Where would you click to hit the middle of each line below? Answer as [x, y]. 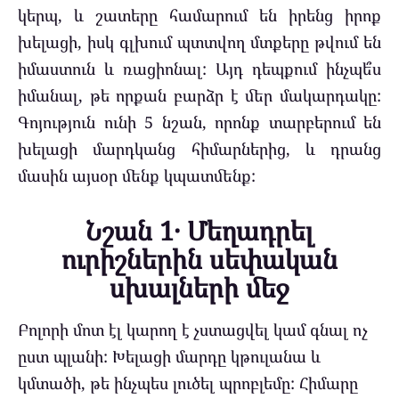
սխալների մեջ [199, 287]
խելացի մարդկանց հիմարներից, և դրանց [199, 149]
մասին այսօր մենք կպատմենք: [137, 176]
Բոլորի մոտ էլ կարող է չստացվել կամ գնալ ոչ [193, 329]
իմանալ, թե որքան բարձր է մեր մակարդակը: [199, 96]
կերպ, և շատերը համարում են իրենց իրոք [199, 16]
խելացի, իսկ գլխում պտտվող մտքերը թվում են [199, 42]
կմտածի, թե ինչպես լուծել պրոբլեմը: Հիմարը [188, 383]
